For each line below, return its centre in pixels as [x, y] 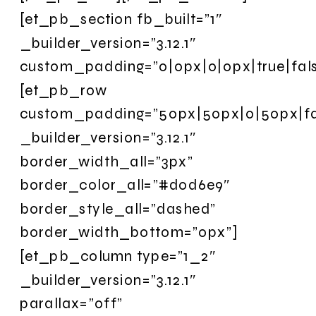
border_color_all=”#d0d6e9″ [125, 185]
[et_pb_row [64, 90]
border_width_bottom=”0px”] [129, 232]
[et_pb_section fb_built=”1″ [121, 19]
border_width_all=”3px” [107, 161]
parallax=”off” [72, 303]
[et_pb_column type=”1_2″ [118, 256]
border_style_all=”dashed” [118, 208]
